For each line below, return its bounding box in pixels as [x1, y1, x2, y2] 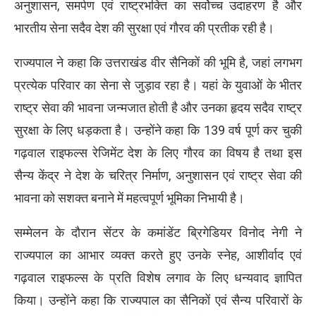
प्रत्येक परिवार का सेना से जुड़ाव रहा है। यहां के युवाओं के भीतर [14, 77, 302, 92]
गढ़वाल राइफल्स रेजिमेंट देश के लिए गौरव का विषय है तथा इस [14, 145, 302, 160]
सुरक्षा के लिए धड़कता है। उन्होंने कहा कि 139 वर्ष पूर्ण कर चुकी [14, 122, 302, 138]
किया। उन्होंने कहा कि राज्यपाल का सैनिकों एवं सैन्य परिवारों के [14, 292, 302, 308]
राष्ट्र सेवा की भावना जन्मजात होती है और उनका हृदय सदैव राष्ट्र [14, 99, 302, 115]
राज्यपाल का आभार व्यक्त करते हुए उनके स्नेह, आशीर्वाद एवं [14, 247, 302, 262]
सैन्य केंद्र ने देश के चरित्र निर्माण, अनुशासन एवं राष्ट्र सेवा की [14, 167, 302, 183]
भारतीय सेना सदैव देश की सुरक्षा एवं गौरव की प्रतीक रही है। [14, 20, 274, 35]
